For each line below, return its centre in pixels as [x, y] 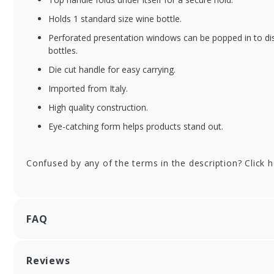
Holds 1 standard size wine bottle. [115, 19]
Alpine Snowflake [188, 61]
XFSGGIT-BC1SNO [192, 46]
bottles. [63, 50]
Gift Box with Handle [197, 87]
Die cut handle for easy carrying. [112, 69]
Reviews [50, 261]
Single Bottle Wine [191, 74]
